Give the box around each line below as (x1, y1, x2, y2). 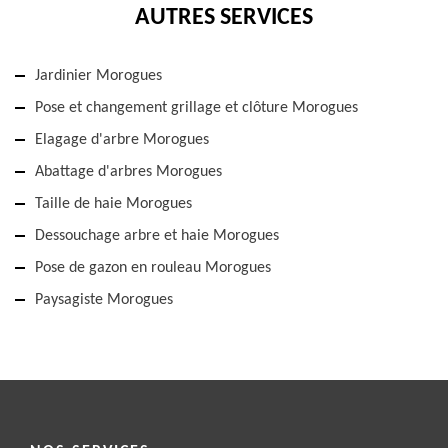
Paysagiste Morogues (35, 292, 173, 308)
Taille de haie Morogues (35, 196, 192, 212)
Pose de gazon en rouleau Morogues (35, 260, 271, 276)
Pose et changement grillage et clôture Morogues (35, 100, 358, 116)
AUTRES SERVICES (135, 6, 313, 30)
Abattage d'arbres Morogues (35, 164, 222, 180)
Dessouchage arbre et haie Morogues (35, 228, 279, 244)
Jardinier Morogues (35, 68, 162, 84)
